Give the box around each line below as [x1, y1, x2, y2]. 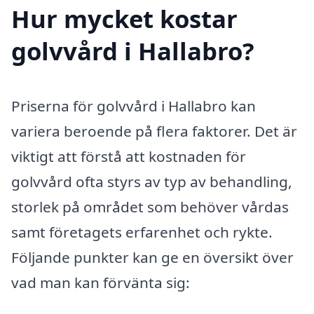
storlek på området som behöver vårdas [11, 196, 289, 217]
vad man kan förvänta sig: [11, 272, 190, 292]
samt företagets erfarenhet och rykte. [11, 221, 273, 242]
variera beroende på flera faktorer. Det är [11, 121, 297, 141]
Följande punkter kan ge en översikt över [11, 247, 294, 267]
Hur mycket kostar [11, 1, 238, 35]
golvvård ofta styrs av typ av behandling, [11, 171, 292, 191]
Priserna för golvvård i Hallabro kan [11, 95, 256, 116]
